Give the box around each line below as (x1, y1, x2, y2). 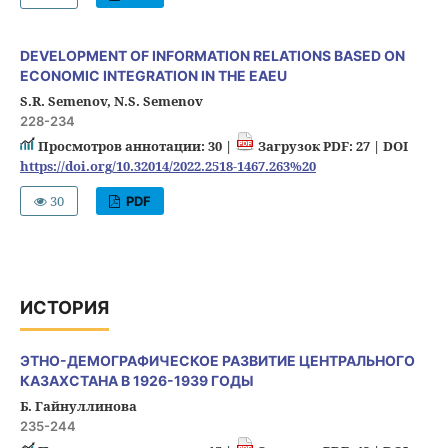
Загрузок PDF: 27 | (254, 136, 383, 155)
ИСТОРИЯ (19, 296, 109, 318)
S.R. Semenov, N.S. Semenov (19, 91, 203, 110)
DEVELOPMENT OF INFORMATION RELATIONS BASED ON (19, 46, 405, 64)
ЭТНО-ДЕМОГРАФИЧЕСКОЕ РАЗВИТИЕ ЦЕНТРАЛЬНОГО (19, 351, 415, 369)
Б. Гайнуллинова (19, 396, 137, 415)
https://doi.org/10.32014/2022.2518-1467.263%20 (19, 156, 316, 175)
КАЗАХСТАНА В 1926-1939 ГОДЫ (19, 371, 254, 389)
